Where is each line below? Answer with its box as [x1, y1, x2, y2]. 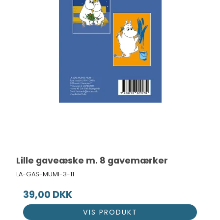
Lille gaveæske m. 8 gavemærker [16, 154, 168, 167]
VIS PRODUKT [82, 207, 137, 217]
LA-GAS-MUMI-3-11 [16, 169, 75, 179]
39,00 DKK [23, 188, 73, 202]
